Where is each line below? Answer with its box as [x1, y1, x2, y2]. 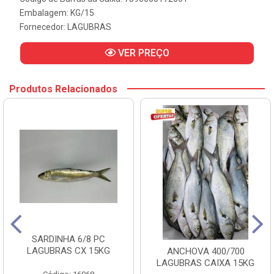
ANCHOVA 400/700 [166, 245, 245, 257]
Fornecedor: [20, 21, 67, 32]
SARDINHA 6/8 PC [32, 233, 105, 245]
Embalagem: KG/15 [20, 7, 94, 18]
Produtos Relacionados [9, 83, 117, 95]
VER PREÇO [116, 46, 169, 59]
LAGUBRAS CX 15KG [27, 245, 110, 256]
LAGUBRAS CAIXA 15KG [157, 257, 254, 268]
